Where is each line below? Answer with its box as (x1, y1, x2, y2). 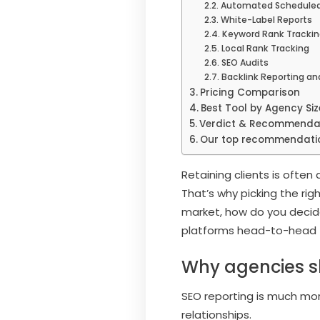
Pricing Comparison (199, 85, 300, 99)
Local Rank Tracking (221, 41, 309, 54)
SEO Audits (221, 56, 269, 69)
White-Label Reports (220, 13, 312, 26)
